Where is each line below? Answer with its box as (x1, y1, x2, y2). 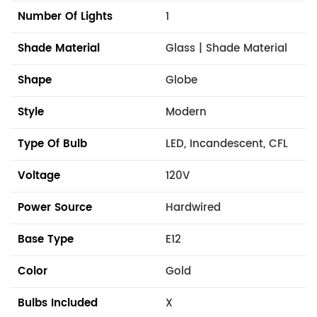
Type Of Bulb (18, 134, 87, 153)
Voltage (18, 166, 60, 185)
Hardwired (166, 198, 221, 217)
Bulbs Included (18, 294, 98, 312)
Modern (166, 103, 207, 121)
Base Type (18, 230, 74, 248)
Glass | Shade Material (166, 39, 287, 57)
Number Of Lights (18, 7, 113, 25)
